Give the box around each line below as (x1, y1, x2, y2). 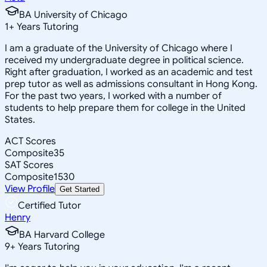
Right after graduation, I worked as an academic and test (5, 66, 253, 78)
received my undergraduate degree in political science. (5, 54, 244, 66)
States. (5, 113, 35, 126)
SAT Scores (5, 159, 54, 171)
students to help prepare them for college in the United (5, 101, 246, 114)
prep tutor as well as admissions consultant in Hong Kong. (5, 77, 257, 90)
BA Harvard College (19, 228, 105, 241)
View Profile (5, 182, 55, 195)
